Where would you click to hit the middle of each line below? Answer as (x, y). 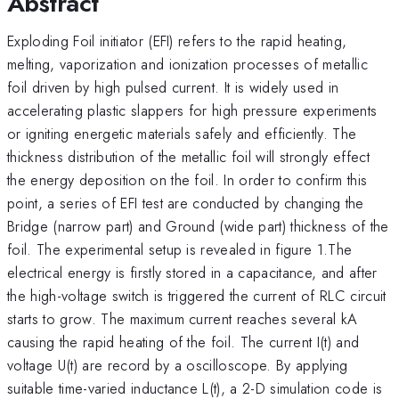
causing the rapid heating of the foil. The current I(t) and (183, 342)
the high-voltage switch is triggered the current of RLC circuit (197, 295)
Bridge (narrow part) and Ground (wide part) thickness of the (198, 226)
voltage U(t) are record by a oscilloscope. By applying (178, 365)
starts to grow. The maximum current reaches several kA (183, 318)
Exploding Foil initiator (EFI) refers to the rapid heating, (177, 41)
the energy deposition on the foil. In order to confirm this (187, 179)
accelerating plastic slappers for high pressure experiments (192, 110)
